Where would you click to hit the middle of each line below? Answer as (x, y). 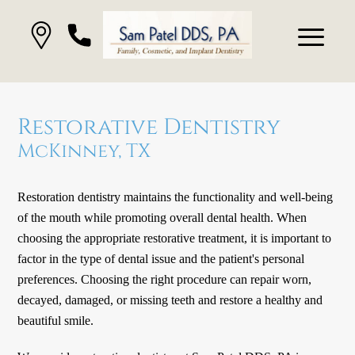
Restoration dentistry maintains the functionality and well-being (176, 197)
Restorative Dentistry (149, 128)
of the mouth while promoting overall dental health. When (162, 218)
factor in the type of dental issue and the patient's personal (161, 259)
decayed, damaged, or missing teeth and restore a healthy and (170, 300)
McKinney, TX (84, 152)
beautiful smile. (56, 321)
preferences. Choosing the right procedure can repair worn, (165, 280)
